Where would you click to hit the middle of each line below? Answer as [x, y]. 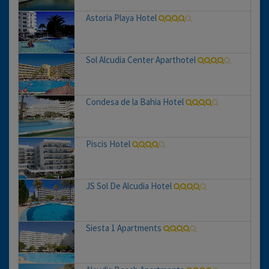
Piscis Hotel [108, 144]
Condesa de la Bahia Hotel [134, 102]
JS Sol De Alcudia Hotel [128, 186]
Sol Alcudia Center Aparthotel [141, 60]
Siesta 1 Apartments [123, 228]
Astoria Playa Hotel [121, 18]
